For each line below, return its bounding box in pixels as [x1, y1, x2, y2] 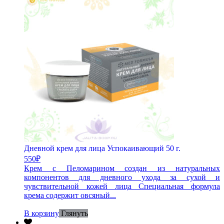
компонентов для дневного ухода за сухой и [24, 172, 220, 181]
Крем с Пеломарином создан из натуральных [24, 163, 220, 172]
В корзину [24, 208, 59, 217]
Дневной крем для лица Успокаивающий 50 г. [24, 143, 180, 152]
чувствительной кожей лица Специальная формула [24, 181, 220, 190]
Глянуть [61, 208, 88, 217]
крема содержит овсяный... [24, 190, 116, 199]
